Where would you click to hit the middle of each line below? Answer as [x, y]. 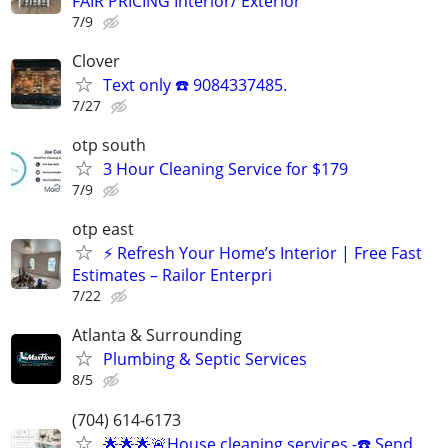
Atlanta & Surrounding [157, 335]
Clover [96, 60]
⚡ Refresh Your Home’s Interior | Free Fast [262, 253]
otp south [109, 145]
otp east [103, 229]
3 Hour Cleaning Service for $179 [225, 169]
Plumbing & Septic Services [205, 359]
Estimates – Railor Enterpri [172, 275]
